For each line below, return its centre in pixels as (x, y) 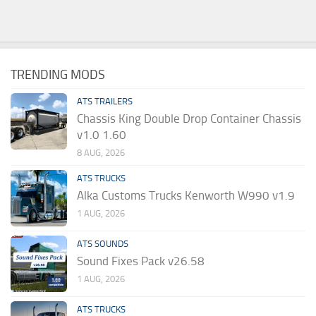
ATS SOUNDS (103, 244)
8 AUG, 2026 (101, 153)
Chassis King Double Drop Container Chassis (189, 119)
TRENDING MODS (58, 75)
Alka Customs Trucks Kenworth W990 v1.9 (186, 196)
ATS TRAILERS (105, 102)
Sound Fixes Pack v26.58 (141, 261)
